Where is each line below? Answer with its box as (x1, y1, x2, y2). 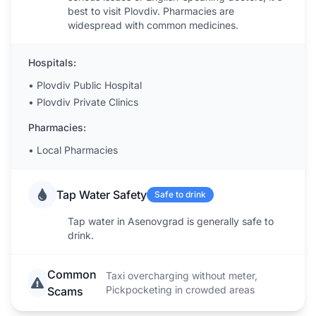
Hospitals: (28, 56, 76, 68)
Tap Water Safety (56, 188, 147, 202)
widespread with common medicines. (68, 19, 238, 31)
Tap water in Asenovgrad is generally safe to (68, 215, 274, 227)
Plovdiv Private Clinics (37, 96, 138, 108)
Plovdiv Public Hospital (37, 79, 142, 91)
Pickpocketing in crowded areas (106, 284, 255, 296)
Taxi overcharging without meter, (106, 269, 257, 281)
